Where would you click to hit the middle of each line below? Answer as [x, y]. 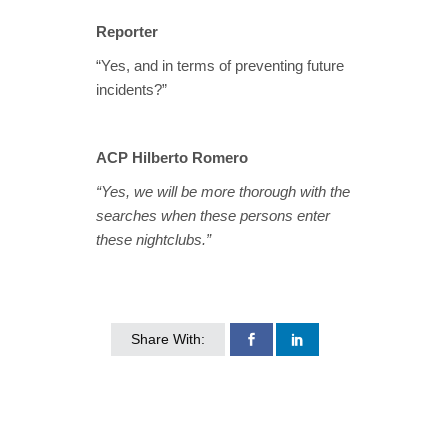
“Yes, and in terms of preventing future [220, 66]
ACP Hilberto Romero [172, 158]
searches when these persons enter [213, 216]
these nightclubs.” [153, 240]
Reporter [127, 32]
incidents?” [131, 90]
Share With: [168, 339]
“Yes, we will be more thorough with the [223, 192]
